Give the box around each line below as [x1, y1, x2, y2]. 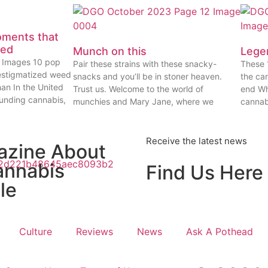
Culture [19, 226, 52, 238]
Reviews [76, 226, 113, 238]
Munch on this [73, 45, 147, 58]
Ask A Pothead [186, 226, 253, 238]
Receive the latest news [146, 135, 247, 147]
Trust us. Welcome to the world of [73, 84, 203, 95]
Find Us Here [146, 161, 263, 185]
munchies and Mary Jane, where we [73, 96, 214, 107]
